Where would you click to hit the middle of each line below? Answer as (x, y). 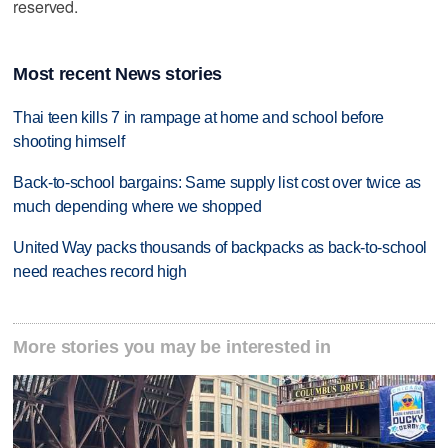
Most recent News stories (117, 74)
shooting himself (69, 142)
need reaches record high (100, 272)
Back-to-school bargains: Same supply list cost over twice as (217, 183)
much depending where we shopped (137, 207)
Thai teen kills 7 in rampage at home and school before (199, 118)
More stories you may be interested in (172, 346)
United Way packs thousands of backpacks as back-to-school (220, 248)
